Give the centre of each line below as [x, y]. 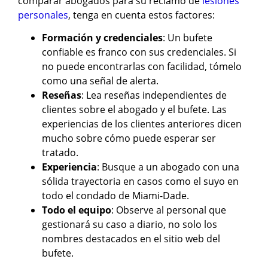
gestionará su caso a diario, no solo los [130, 225]
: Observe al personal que [169, 210]
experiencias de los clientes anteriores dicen [142, 124]
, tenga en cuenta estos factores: [141, 15]
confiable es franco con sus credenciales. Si [139, 52]
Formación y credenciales [102, 38]
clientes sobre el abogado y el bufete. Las [134, 110]
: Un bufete [188, 38]
